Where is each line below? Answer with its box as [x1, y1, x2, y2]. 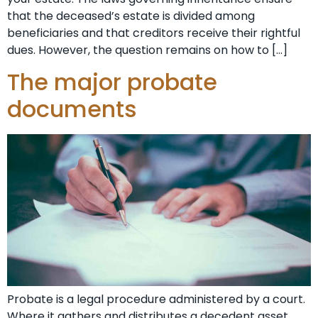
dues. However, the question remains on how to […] [7, 41, 287, 58]
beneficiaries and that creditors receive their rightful [7, 24, 300, 41]
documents [7, 93, 137, 126]
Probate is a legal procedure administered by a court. [7, 291, 305, 308]
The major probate [7, 66, 217, 99]
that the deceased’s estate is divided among [7, 7, 255, 24]
